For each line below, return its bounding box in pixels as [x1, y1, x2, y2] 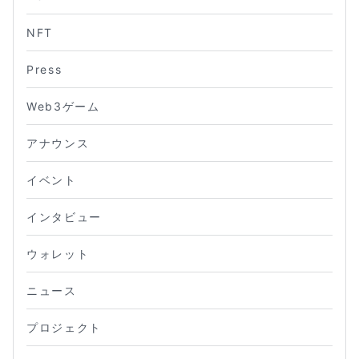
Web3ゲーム [26, 99, 100, 113]
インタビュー [26, 209, 103, 224]
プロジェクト [26, 320, 103, 334]
